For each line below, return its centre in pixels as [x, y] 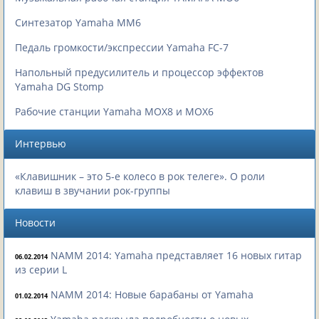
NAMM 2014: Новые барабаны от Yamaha [152, 294]
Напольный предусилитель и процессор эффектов [139, 72]
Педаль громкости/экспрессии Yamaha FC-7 [122, 47]
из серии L [41, 269]
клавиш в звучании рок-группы [93, 190]
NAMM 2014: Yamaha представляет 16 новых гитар [176, 255]
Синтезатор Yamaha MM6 [78, 22]
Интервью [41, 143]
